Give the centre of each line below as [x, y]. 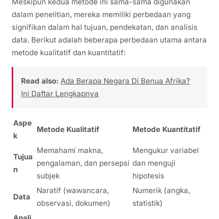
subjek [48, 175]
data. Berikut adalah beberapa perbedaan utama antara [109, 40]
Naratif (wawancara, [73, 190]
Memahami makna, [70, 150]
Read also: [40, 81]
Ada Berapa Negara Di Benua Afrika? [125, 81]
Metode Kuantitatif [166, 129]
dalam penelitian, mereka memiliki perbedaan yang [101, 15]
